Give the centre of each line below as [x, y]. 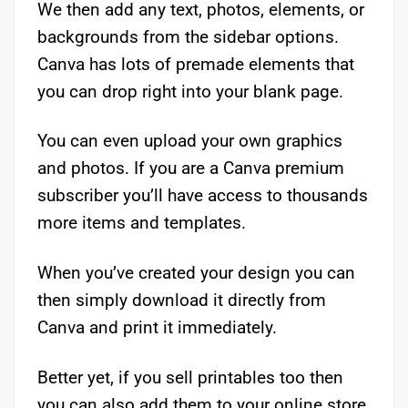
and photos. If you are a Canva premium [191, 168]
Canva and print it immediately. [157, 328]
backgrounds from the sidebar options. [188, 36]
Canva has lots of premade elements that [196, 64]
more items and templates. [142, 223]
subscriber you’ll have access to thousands [203, 196]
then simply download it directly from [182, 301]
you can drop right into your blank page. [190, 91]
